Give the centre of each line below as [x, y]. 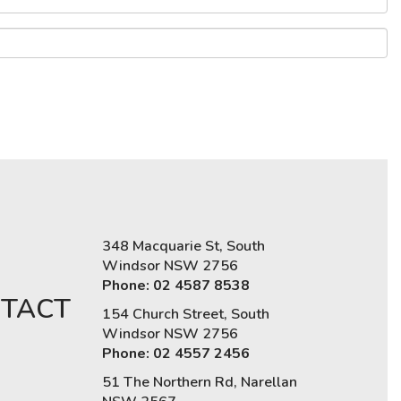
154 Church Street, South [185, 314]
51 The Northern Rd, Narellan [199, 382]
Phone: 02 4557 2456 [175, 353]
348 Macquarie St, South [183, 246]
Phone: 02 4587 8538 [175, 285]
